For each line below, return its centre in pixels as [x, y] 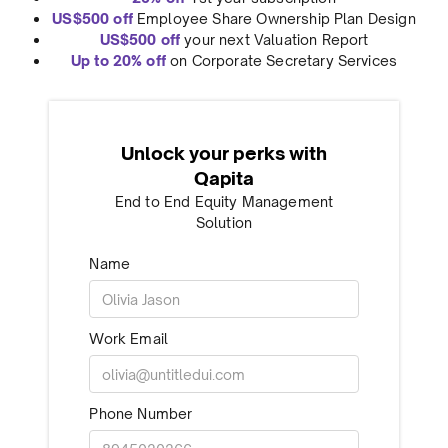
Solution [224, 223]
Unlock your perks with [224, 153]
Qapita [224, 178]
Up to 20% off [118, 61]
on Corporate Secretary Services [281, 61]
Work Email [129, 339]
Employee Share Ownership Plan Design [274, 19]
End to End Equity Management [224, 202]
